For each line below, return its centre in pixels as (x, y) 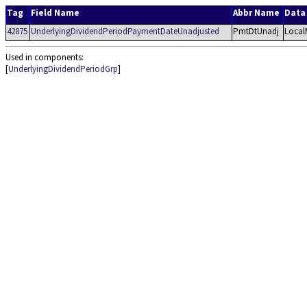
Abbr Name (256, 13)
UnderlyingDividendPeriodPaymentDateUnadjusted (125, 31)
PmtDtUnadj (256, 31)
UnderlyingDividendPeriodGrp (63, 69)
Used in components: (45, 57)
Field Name (55, 13)
